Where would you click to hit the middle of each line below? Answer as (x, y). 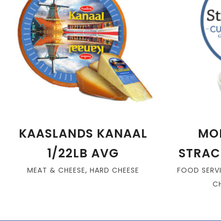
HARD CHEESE (114, 170)
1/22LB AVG (83, 153)
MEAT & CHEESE (56, 170)
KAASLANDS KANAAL (83, 133)
